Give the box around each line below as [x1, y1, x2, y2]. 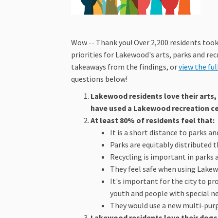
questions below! [71, 74, 129, 84]
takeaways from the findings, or [71, 62, 179, 72]
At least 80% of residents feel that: [90, 115, 215, 126]
